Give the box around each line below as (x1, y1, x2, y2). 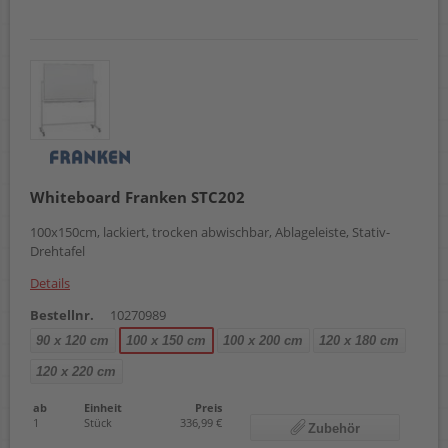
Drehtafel (30, 241, 85, 260)
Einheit (84, 399, 122, 415)
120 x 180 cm (319, 332, 399, 348)
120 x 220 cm (36, 363, 116, 379)
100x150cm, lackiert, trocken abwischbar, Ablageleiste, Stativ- (30, 222, 390, 241)
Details (30, 273, 70, 292)
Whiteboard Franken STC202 (30, 186, 245, 207)
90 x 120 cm (36, 332, 109, 348)
